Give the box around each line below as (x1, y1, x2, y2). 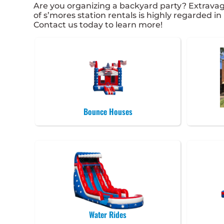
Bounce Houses (83, 105, 132, 118)
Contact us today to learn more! (33, 20, 163, 30)
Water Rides (89, 208, 127, 221)
